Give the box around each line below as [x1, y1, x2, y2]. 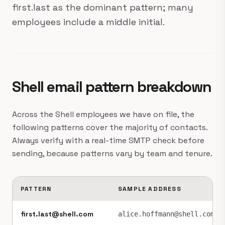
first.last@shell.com [21, 209, 93, 218]
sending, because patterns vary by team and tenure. [12, 148, 212, 159]
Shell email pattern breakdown [12, 77, 211, 96]
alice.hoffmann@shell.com [118, 210, 214, 218]
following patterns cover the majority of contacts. [12, 122, 207, 133]
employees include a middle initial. [12, 16, 165, 28]
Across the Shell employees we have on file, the [12, 109, 194, 120]
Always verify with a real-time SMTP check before [12, 135, 204, 146]
